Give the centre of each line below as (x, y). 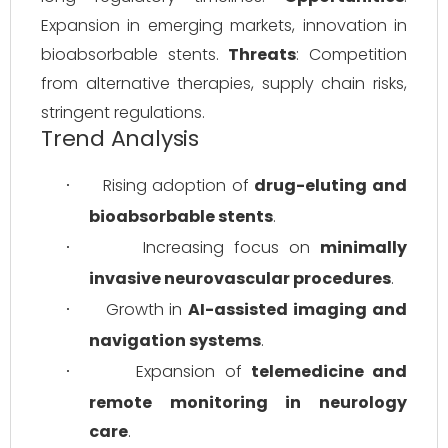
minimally (363, 247)
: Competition (352, 54)
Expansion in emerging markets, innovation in (224, 25)
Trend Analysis (120, 138)
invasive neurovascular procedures (240, 278)
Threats (262, 54)
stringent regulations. (123, 112)
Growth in (147, 309)
